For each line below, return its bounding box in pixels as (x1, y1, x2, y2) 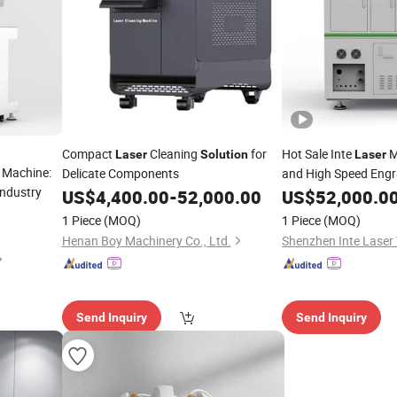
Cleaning (146, 145, 200, 162)
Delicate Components (61, 165, 179, 182)
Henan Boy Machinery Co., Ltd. (61, 232, 231, 249)
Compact (61, 145, 115, 162)
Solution (199, 147, 248, 161)
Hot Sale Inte (282, 145, 354, 162)
